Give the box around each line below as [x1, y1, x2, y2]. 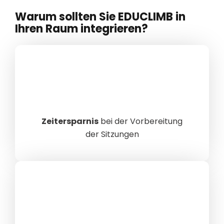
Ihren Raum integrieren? [15, 20, 148, 36]
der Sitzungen [85, 128, 139, 140]
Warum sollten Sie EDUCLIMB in [15, 8, 185, 24]
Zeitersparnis [41, 115, 98, 127]
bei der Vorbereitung [98, 115, 182, 127]
